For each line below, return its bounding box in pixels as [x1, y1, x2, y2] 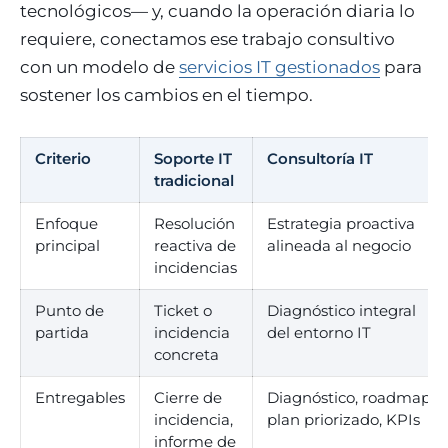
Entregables [35, 388, 125, 407]
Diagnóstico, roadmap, [267, 388, 434, 407]
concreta [154, 345, 219, 364]
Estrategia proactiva [267, 214, 415, 233]
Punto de [35, 301, 104, 320]
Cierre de [154, 388, 222, 407]
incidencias [154, 258, 237, 277]
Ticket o [154, 301, 212, 320]
